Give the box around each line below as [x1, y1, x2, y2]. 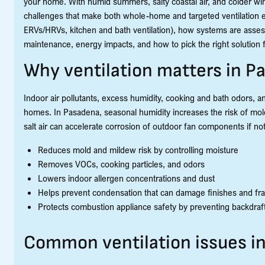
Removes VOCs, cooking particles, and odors [38, 158, 205, 170]
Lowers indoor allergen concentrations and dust [38, 172, 215, 184]
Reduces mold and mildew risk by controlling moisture [38, 144, 238, 156]
